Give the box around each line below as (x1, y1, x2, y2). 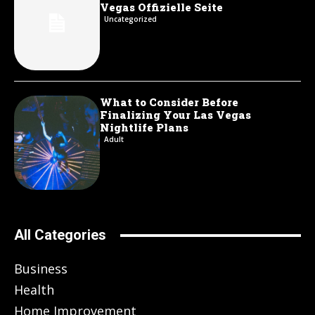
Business (14, 260, 67, 278)
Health (14, 281, 54, 299)
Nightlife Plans (100, 120, 189, 134)
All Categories (14, 226, 106, 244)
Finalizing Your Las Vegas (100, 107, 252, 122)
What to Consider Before (100, 94, 239, 109)
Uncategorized (104, 14, 157, 25)
